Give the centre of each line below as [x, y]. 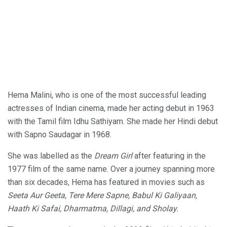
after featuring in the [169, 156]
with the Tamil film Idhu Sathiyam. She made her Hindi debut [113, 122]
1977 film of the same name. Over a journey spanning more [111, 169]
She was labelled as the [51, 156]
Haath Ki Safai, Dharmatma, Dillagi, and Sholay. [93, 209]
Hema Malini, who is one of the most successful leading [107, 95]
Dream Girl [113, 156]
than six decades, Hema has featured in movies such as [106, 182]
